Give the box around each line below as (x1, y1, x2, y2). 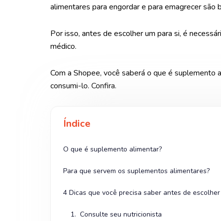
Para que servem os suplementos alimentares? (63, 166, 210, 176)
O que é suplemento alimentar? (63, 145, 162, 154)
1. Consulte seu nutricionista (71, 210, 162, 220)
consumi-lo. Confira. (50, 80, 116, 92)
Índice (63, 117, 90, 131)
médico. (50, 41, 76, 52)
